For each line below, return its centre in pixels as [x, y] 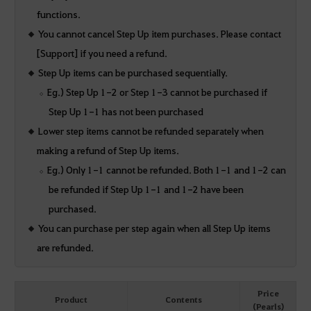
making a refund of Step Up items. [108, 150]
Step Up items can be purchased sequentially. [133, 73]
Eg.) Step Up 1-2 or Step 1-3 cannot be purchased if [157, 92]
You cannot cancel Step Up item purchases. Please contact [160, 34]
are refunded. [65, 247]
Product [71, 300]
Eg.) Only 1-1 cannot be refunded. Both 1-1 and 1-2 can [166, 170]
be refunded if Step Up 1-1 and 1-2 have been [146, 189]
